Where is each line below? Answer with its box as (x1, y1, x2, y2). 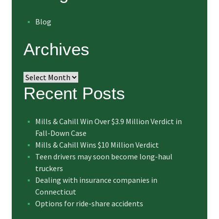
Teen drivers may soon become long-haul (35, 152, 173, 162)
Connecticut (35, 187, 76, 197)
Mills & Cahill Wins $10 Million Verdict (35, 140, 159, 150)
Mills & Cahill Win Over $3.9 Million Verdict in (35, 116, 182, 127)
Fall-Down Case (35, 128, 87, 138)
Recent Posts (23, 84, 125, 103)
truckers (35, 163, 63, 174)
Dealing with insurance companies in (35, 175, 157, 185)
